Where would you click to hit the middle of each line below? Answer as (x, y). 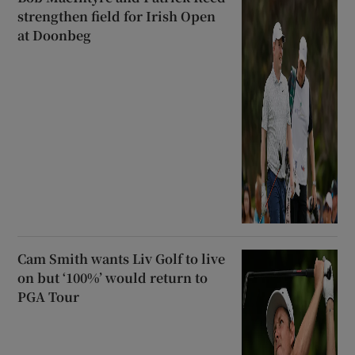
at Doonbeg (55, 35)
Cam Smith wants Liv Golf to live (122, 259)
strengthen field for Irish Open (117, 16)
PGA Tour (49, 297)
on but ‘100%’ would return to (113, 278)
